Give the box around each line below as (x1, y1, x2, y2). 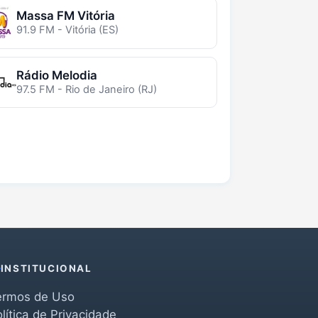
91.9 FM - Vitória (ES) (16, 23, 119, 37)
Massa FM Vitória (16, 9, 115, 23)
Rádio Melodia (16, 68, 97, 83)
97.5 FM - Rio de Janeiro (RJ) (16, 83, 157, 97)
